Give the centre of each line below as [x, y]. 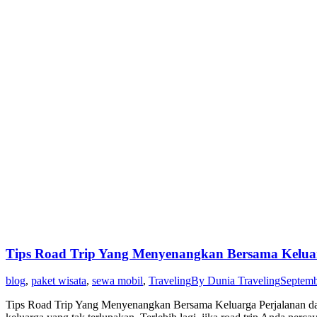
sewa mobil [117, 281]
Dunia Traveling [244, 281]
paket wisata [59, 281]
